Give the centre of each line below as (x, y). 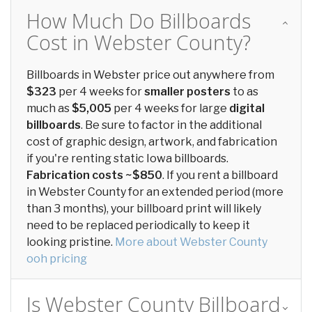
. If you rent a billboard (220, 175)
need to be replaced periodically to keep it (138, 225)
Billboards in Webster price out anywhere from (150, 75)
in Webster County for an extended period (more (155, 192)
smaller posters (187, 92)
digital (247, 108)
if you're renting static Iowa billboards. (127, 158)
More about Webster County (191, 242)
